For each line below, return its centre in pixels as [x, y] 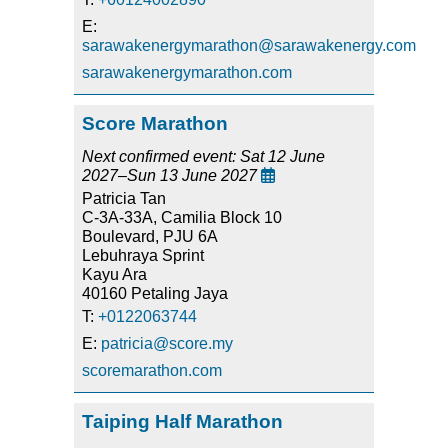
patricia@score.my [167, 344]
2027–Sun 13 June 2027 [171, 176]
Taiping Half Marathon [182, 422]
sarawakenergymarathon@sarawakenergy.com [249, 46]
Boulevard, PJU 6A [150, 237]
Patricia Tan [124, 199]
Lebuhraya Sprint [143, 256]
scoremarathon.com [152, 371]
